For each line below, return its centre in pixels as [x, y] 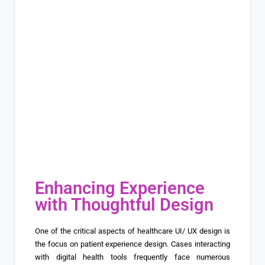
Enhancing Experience [120, 188]
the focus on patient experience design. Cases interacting [132, 244]
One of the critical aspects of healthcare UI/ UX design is [132, 231]
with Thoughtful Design [124, 205]
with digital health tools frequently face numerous [132, 257]
